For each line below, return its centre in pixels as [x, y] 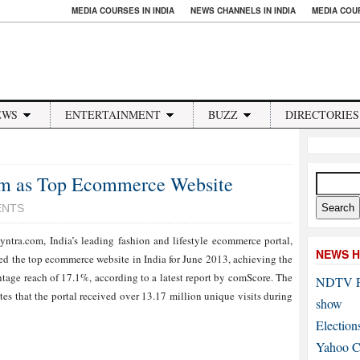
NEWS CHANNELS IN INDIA [243, 10]
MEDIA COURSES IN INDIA [123, 10]
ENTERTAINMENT [113, 115]
